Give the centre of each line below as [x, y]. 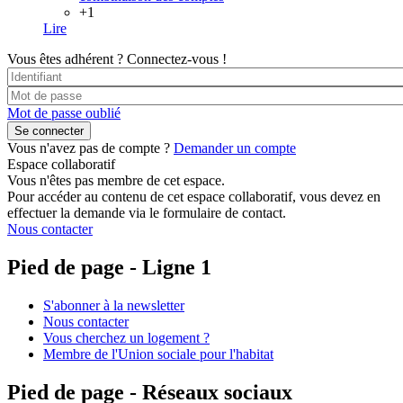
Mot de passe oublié [64, 113]
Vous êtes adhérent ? [65, 59]
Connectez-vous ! [177, 59]
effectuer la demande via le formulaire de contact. [147, 213]
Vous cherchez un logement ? [126, 337]
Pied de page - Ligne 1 [109, 268]
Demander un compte [235, 148]
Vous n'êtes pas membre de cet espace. [116, 181]
